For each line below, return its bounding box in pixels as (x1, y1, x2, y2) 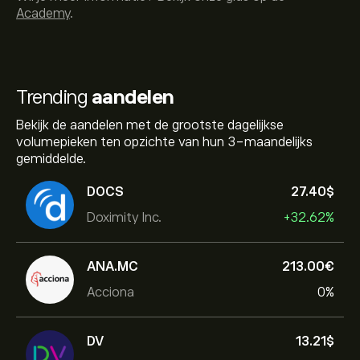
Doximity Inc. (87, 210, 162, 225)
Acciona (87, 284, 134, 300)
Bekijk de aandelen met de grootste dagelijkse (16, 118, 284, 133)
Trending (16, 86, 92, 108)
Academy (16, 6, 70, 21)
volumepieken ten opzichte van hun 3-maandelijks (16, 135, 313, 149)
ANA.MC (87, 259, 138, 274)
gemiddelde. (16, 152, 86, 166)
